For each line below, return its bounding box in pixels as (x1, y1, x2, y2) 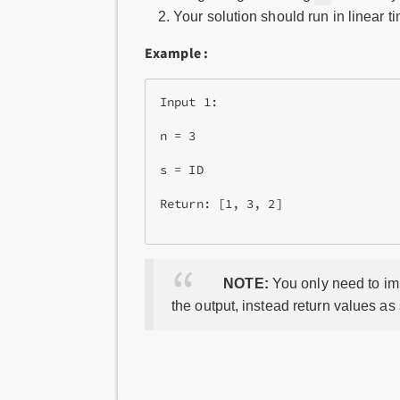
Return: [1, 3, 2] (160, 196, 283, 212)
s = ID (160, 162, 204, 178)
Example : (145, 44, 208, 62)
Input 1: (160, 95, 218, 110)
